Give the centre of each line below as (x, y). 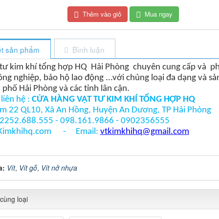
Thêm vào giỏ (102, 14)
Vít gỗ (28, 167)
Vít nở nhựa (59, 167)
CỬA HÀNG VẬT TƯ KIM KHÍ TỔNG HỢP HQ (113, 99)
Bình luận (88, 49)
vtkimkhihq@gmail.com (144, 131)
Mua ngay (159, 14)
